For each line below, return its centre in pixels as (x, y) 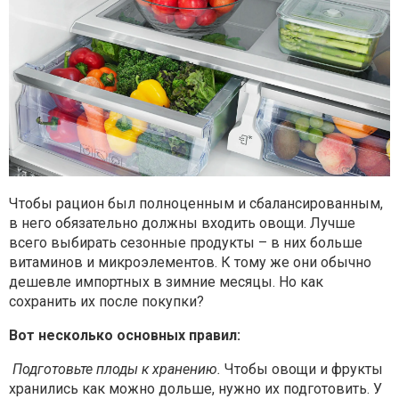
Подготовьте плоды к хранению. (117, 369)
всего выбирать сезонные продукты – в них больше (186, 242)
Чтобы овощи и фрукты (302, 369)
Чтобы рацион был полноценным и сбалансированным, (196, 203)
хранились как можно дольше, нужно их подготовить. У (195, 388)
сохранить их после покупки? (106, 301)
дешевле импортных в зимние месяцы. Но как (166, 281)
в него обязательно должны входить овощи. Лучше (182, 223)
